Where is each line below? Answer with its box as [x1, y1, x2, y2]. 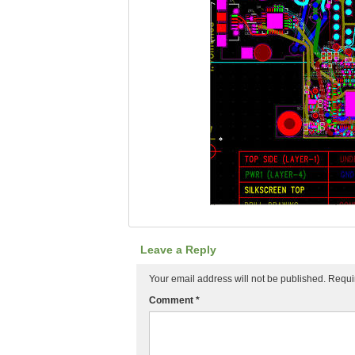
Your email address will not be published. [149, 274, 326, 284]
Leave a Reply [140, 243, 216, 256]
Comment [149, 296, 196, 305]
